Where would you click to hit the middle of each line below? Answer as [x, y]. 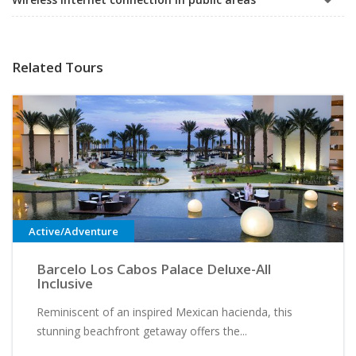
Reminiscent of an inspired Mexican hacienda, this [164, 312]
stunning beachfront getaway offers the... [142, 331]
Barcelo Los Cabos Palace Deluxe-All [154, 269]
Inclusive [65, 284]
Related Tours [58, 67]
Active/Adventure [74, 232]
